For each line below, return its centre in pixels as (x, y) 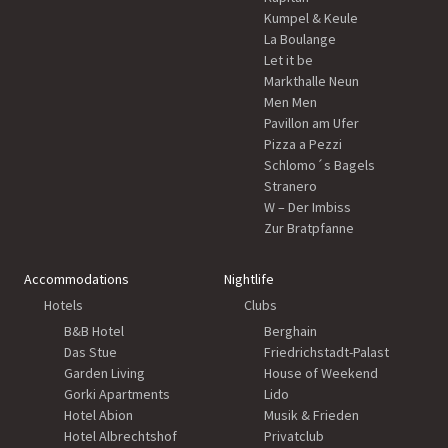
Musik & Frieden (311, 415)
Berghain (290, 331)
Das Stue (90, 352)
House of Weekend (321, 373)
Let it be (288, 60)
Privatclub (294, 436)
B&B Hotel (94, 331)
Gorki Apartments (117, 394)
